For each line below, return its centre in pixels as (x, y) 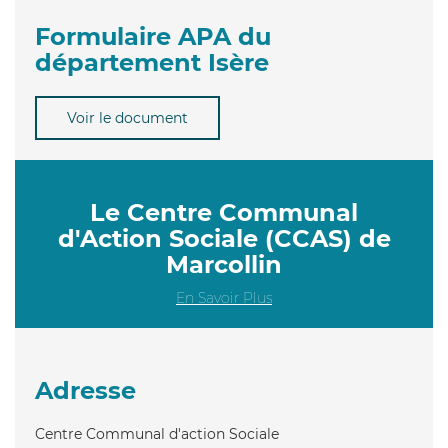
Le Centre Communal (224, 212)
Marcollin (224, 264)
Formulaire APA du (153, 36)
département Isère (152, 62)
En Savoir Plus (224, 297)
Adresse (85, 390)
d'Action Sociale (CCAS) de (224, 238)
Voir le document (127, 117)
